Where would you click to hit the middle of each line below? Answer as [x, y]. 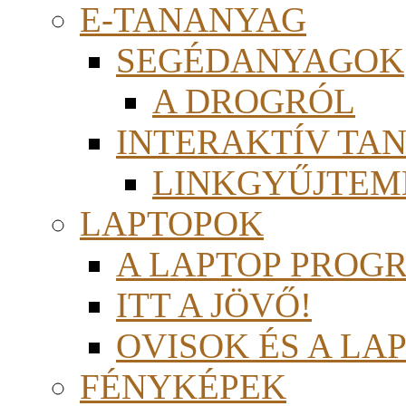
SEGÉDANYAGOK [260, 60]
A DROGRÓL [254, 101]
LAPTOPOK [172, 223]
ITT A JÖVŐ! [214, 305]
